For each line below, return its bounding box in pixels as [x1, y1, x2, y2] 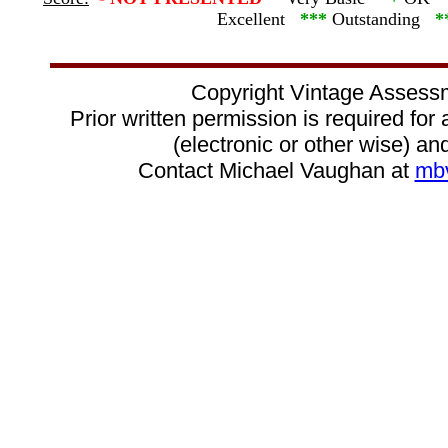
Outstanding [326, 9, 435, 29]
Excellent [216, 9, 300, 29]
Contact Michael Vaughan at [137, 158, 415, 183]
